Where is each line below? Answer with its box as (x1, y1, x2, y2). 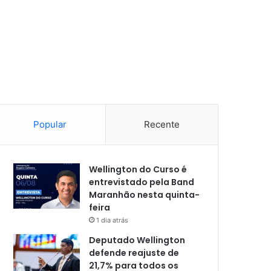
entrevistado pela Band (89, 175, 195, 188)
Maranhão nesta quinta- (89, 188, 200, 201)
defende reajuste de (89, 246, 180, 259)
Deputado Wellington (89, 233, 186, 246)
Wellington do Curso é (89, 163, 188, 175)
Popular (33, 118, 67, 130)
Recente (143, 118, 180, 130)
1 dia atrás (96, 215, 129, 224)
